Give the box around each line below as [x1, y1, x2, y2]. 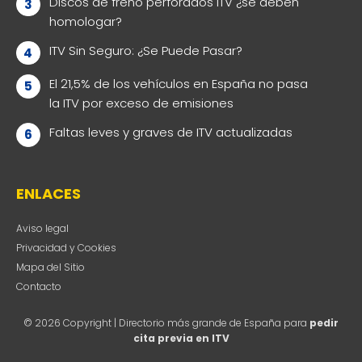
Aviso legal [16, 221, 69, 235]
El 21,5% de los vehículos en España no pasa [48, 75, 308, 93]
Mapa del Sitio [16, 259, 85, 274]
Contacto [16, 279, 61, 293]
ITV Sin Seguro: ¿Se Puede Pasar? [48, 41, 242, 59]
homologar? [48, 12, 122, 30]
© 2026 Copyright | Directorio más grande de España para [23, 315, 309, 330]
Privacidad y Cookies [16, 240, 116, 255]
